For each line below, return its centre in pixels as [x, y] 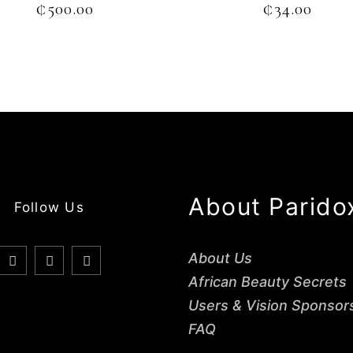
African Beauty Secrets [268, 282]
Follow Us [49, 208]
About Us [220, 258]
